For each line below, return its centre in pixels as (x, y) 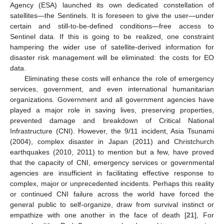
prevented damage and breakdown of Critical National (112, 121)
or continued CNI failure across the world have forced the (112, 194)
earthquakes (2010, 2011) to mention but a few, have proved (112, 152)
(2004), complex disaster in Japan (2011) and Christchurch (112, 142)
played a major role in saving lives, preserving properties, (112, 110)
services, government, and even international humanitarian (112, 89)
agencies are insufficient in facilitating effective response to (112, 173)
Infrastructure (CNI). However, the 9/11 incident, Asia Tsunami (112, 131)
